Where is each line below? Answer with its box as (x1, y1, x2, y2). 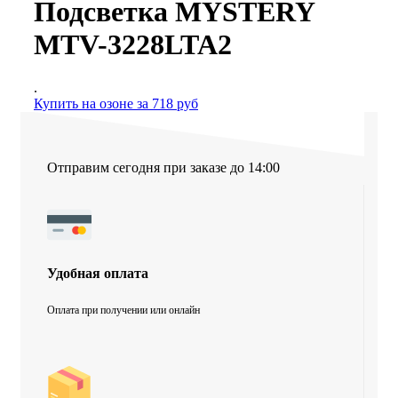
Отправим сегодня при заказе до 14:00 (47, 159, 280, 175)
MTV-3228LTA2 (34, 28, 232, 60)
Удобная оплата (47, 266, 148, 282)
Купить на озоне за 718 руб (34, 95, 198, 111)
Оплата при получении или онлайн (47, 304, 200, 317)
